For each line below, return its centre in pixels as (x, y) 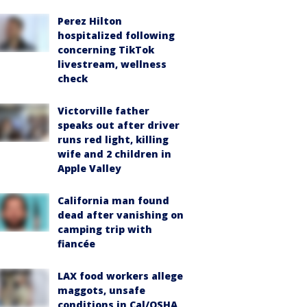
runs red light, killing (113, 139)
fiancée (76, 244)
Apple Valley (89, 168)
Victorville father (103, 111)
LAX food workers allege (120, 276)
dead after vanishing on (121, 215)
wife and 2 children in (114, 154)
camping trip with (105, 229)
